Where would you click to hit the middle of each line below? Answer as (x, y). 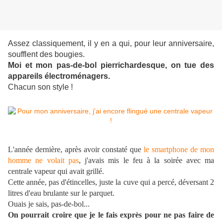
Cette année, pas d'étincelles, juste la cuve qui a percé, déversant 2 (111, 182)
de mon (201, 150)
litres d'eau (26, 193)
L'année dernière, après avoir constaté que (76, 150)
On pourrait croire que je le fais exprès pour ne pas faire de (111, 215)
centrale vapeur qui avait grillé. (56, 171)
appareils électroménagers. (59, 76)
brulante (56, 193)
